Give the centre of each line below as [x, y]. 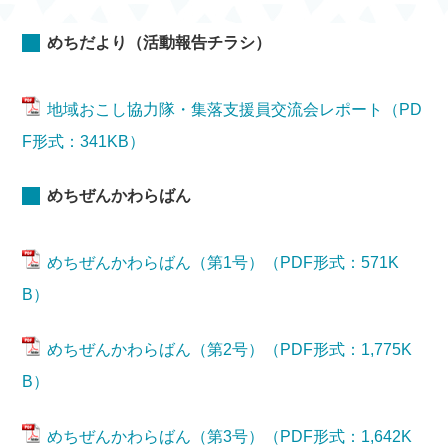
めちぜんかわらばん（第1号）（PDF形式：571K [223, 262]
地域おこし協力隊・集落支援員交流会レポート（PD [235, 109]
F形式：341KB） [84, 141]
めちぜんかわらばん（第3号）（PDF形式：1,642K [230, 436]
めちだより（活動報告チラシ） [159, 42]
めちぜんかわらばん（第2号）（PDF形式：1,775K [230, 349]
